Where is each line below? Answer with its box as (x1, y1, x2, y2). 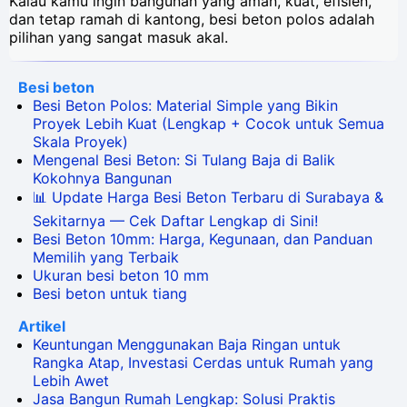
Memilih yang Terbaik (33, 247, 179, 266)
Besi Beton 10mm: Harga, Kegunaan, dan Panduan (33, 229, 372, 248)
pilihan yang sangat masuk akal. (9, 27, 228, 46)
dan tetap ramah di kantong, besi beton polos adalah (9, 9, 374, 28)
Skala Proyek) (33, 132, 128, 151)
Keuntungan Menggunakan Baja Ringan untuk (33, 334, 341, 353)
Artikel (18, 316, 65, 335)
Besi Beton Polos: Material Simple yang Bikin (33, 95, 338, 114)
